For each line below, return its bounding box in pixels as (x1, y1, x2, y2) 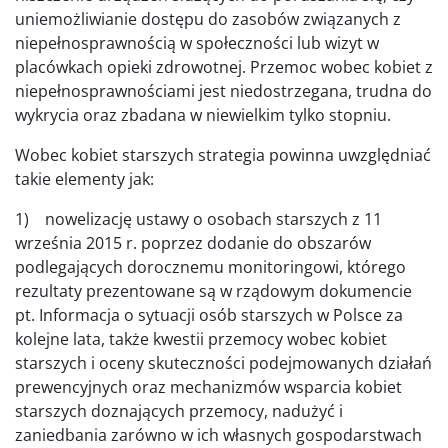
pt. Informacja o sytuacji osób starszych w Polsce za (15, 304, 403, 327)
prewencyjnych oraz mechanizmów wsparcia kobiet (15, 376, 402, 399)
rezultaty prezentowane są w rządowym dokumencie (15, 280, 412, 303)
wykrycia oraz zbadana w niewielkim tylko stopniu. (15, 104, 395, 127)
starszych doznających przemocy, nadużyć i (15, 400, 343, 423)
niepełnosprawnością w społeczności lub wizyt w (15, 32, 379, 55)
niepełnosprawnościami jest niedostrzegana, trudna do (15, 80, 432, 103)
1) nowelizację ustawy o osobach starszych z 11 (15, 208, 382, 231)
